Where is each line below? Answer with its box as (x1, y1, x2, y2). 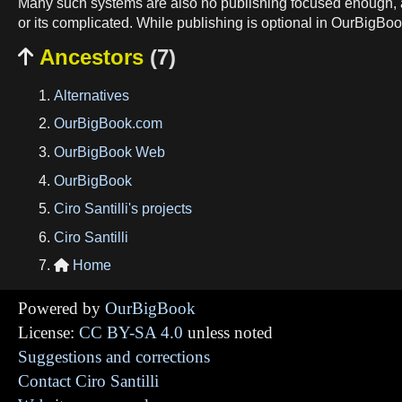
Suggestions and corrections (18, 347, 210, 367)
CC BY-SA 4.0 (79, 323, 183, 343)
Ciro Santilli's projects (54, 201, 192, 217)
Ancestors (33, 44, 150, 69)
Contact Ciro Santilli (18, 371, 159, 391)
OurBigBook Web (54, 144, 165, 160)
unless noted (183, 323, 273, 343)
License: (18, 323, 79, 343)
